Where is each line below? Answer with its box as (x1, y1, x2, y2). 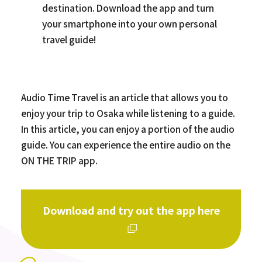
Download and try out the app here (42, 202, 220, 218)
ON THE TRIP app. (20, 153, 98, 167)
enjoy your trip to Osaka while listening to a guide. (20, 106, 235, 119)
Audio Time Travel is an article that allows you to (20, 90, 228, 104)
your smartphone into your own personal (42, 17, 217, 30)
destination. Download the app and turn (42, 1, 214, 15)
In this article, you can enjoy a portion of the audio (20, 122, 235, 135)
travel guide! (42, 33, 96, 46)
